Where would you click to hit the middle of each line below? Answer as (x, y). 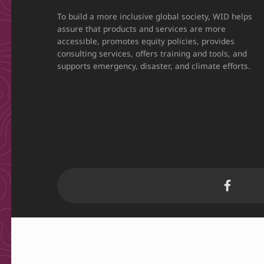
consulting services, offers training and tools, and (152, 53)
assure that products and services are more (142, 28)
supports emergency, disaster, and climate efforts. (154, 65)
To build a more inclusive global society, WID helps (155, 16)
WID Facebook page (236, 169)
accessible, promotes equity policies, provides (146, 41)
